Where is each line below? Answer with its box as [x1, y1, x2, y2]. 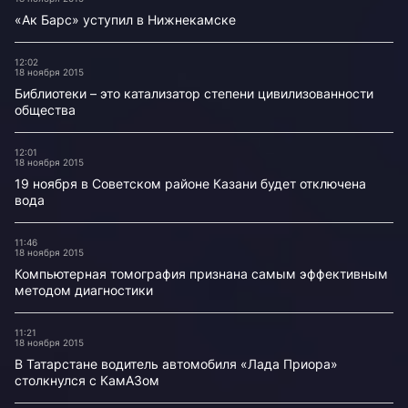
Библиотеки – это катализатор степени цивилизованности [15, 86, 373, 101]
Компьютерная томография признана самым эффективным [15, 266, 388, 281]
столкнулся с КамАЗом [15, 372, 159, 388]
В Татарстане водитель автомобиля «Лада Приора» [15, 356, 338, 372]
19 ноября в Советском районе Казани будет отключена [15, 176, 366, 191]
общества [15, 102, 76, 117]
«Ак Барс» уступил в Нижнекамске [15, 12, 236, 27]
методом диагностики [15, 282, 153, 298]
